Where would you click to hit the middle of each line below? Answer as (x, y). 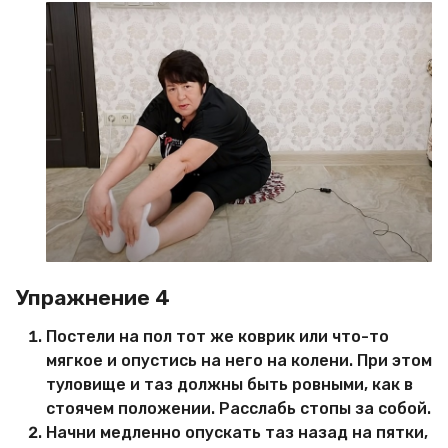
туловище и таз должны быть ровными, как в (229, 384)
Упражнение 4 (93, 297)
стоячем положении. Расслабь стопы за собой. (238, 408)
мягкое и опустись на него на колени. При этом (239, 360)
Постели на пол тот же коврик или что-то (217, 336)
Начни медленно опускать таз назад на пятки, (237, 432)
